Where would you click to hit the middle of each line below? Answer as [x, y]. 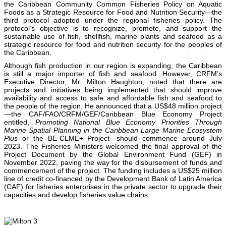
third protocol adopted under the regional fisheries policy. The [113, 20]
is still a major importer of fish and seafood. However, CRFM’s [113, 73]
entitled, [20, 122]
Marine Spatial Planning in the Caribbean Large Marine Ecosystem [113, 130]
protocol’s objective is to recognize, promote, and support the [113, 28]
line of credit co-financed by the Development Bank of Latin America [113, 178]
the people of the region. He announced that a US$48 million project [113, 106]
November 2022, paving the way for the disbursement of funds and [113, 162]
